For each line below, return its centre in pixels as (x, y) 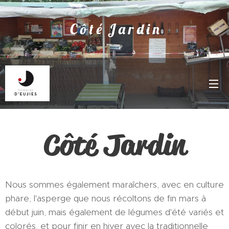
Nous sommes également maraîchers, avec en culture (114, 185)
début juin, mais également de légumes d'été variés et (114, 212)
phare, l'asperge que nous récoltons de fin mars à (106, 198)
